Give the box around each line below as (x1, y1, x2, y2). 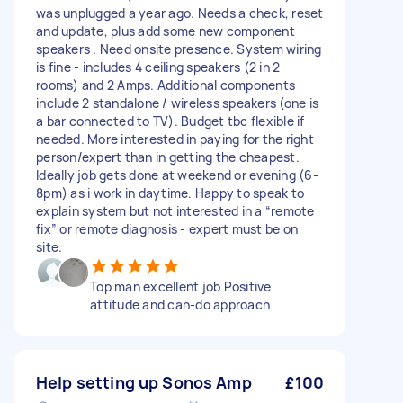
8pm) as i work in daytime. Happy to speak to (36, 184, 304, 201)
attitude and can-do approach (90, 296, 270, 313)
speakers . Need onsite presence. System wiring (36, 40, 322, 58)
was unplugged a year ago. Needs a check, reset (36, 4, 324, 22)
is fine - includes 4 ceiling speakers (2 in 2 (36, 58, 281, 76)
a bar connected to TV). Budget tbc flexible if (36, 112, 305, 130)
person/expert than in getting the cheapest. (36, 148, 300, 166)
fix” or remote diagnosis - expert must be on (36, 220, 298, 237)
